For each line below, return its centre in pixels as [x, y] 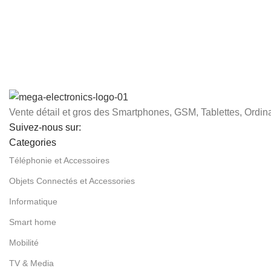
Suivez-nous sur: [45, 128]
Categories [33, 143]
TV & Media [31, 263]
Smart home [33, 222]
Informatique [33, 202]
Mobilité [24, 243]
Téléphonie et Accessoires [59, 161]
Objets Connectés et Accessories [72, 181]
